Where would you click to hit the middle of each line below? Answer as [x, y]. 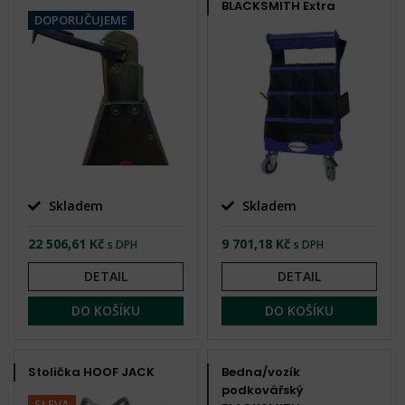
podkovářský [263, 390]
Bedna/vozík [261, 372]
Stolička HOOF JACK [91, 372]
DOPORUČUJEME [81, 20]
